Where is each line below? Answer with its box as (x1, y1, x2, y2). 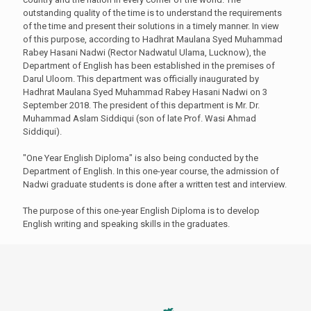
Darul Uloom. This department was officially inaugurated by (23, 74, 259, 85)
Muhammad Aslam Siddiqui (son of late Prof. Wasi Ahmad (23, 113, 256, 124)
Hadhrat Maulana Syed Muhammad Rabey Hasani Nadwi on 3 (23, 87, 267, 98)
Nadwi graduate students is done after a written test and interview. (23, 179, 287, 190)
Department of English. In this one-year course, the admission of (23, 166, 279, 177)
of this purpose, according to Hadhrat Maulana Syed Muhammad (23, 34, 283, 45)
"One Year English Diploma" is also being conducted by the (23, 153, 258, 164)
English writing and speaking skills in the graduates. (23, 219, 230, 230)
